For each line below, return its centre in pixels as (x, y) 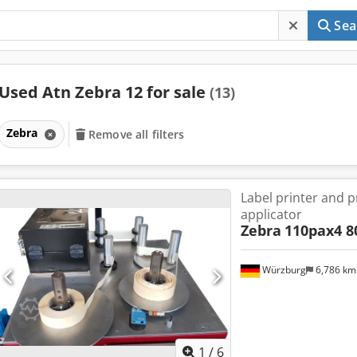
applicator (271, 214)
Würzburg (282, 270)
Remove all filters (137, 134)
